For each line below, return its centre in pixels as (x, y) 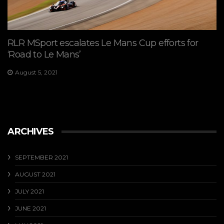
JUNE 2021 (30, 208)
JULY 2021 (29, 191)
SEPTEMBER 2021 (41, 157)
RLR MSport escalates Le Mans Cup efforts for (103, 43)
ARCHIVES (31, 132)
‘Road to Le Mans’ (44, 54)
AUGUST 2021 (35, 174)
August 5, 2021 (36, 72)
